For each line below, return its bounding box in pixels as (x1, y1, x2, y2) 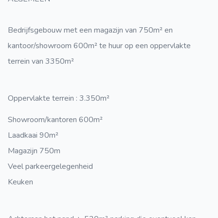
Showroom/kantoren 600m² (8, 114, 103, 125)
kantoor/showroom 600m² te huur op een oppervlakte (8, 40, 191, 51)
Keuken (8, 177, 33, 187)
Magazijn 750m (8, 145, 60, 156)
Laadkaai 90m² (8, 130, 58, 141)
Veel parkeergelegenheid (8, 161, 93, 172)
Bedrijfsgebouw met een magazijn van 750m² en (8, 25, 173, 36)
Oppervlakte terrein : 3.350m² (8, 93, 109, 104)
